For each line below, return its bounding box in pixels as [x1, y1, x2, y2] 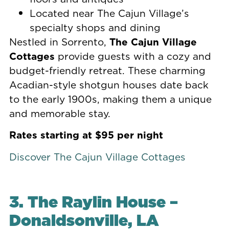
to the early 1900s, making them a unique [9, 91, 212, 106]
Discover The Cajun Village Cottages [9, 149, 186, 164]
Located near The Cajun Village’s [29, 6, 189, 20]
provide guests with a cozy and [54, 49, 211, 63]
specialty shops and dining [29, 20, 161, 34]
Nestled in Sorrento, [9, 34, 109, 49]
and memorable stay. [9, 106, 110, 120]
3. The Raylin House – [9, 191, 178, 213]
